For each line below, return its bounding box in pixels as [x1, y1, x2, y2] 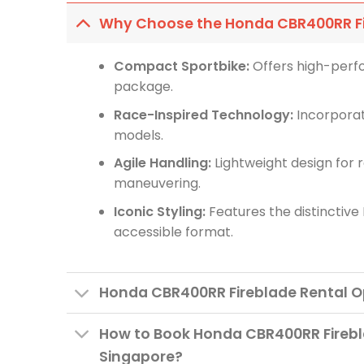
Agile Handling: [113, 154, 211, 173]
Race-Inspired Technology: [113, 105, 293, 124]
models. [113, 125, 163, 145]
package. [113, 77, 173, 97]
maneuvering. [113, 174, 201, 193]
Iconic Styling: [113, 202, 206, 222]
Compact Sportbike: [113, 57, 249, 76]
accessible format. [113, 223, 233, 242]
